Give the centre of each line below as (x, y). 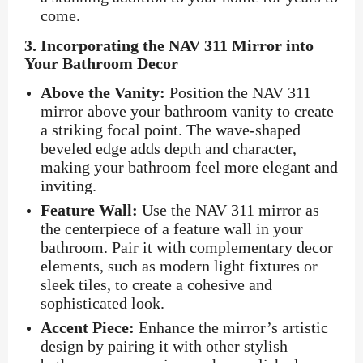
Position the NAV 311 (238, 93)
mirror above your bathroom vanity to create (187, 111)
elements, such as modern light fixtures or (179, 266)
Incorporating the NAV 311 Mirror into (177, 46)
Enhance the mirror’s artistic (231, 328)
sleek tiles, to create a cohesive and (156, 285)
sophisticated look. (102, 303)
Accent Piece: (88, 328)
